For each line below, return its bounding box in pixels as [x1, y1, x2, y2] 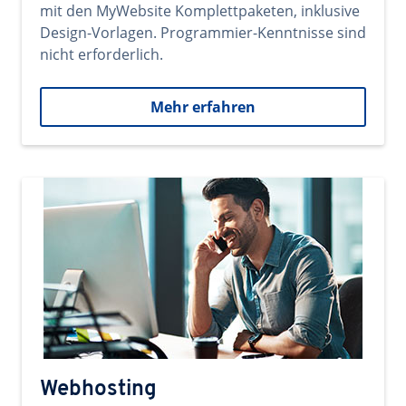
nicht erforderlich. [40, 44, 163, 64]
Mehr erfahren [150, 97, 256, 117]
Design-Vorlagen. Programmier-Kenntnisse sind [40, 23, 366, 43]
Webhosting [40, 379, 157, 401]
